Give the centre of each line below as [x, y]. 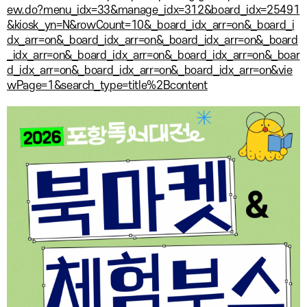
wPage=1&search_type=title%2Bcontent [107, 86]
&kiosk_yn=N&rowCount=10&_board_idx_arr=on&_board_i [151, 26]
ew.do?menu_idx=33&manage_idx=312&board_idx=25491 [153, 11]
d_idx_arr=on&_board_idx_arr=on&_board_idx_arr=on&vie [150, 71]
